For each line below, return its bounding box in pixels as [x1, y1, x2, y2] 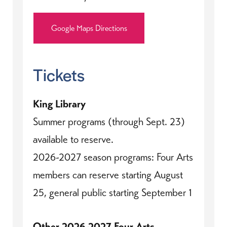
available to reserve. [33, 133, 113, 146]
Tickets [33, 63, 85, 87]
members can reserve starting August [33, 168, 183, 182]
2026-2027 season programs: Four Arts [33, 150, 193, 164]
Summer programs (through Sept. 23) [33, 115, 185, 129]
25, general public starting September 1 [33, 186, 192, 200]
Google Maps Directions [51, 23, 127, 34]
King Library [33, 97, 86, 111]
